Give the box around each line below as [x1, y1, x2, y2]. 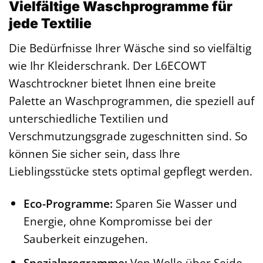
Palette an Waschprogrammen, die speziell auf [9, 92, 254, 109]
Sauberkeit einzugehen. [23, 230, 148, 247]
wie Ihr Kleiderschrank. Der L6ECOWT [9, 57, 206, 73]
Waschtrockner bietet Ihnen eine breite [9, 75, 216, 91]
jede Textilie [9, 15, 92, 32]
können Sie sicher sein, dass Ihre [9, 145, 180, 161]
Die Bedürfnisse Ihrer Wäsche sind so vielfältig [9, 39, 251, 56]
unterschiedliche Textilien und [9, 110, 168, 126]
